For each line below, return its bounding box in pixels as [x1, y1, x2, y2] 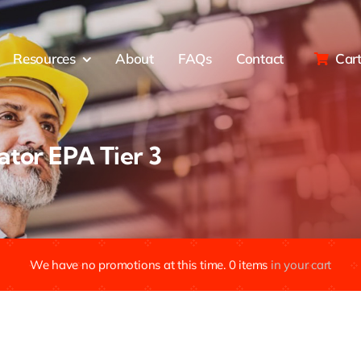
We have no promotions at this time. [29, 257, 229, 272]
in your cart [270, 257, 332, 272]
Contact [235, 50, 284, 67]
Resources [13, 50, 76, 67]
